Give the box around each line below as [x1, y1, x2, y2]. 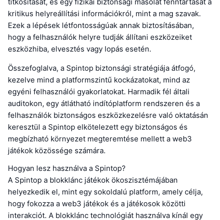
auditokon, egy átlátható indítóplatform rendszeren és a [8, 99, 200, 109]
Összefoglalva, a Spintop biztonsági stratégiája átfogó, [8, 63, 195, 73]
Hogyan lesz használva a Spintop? [8, 164, 126, 173]
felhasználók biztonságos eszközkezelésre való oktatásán [8, 110, 208, 120]
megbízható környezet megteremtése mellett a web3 [8, 134, 192, 144]
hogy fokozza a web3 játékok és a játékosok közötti [8, 199, 186, 209]
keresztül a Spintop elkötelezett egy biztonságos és [8, 122, 188, 132]
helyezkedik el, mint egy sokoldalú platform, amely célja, [8, 187, 203, 197]
